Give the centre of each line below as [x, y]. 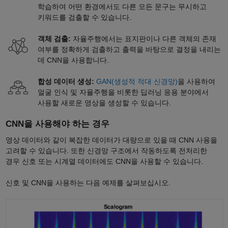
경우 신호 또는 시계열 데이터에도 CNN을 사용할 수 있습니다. [104, 161]
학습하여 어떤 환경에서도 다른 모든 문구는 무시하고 [122, 7]
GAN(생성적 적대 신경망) [137, 82]
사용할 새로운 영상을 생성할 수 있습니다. [104, 103]
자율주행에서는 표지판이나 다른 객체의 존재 [143, 39]
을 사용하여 [196, 82]
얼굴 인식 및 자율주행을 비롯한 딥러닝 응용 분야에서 [123, 92]
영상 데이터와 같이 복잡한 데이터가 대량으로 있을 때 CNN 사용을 [111, 140]
